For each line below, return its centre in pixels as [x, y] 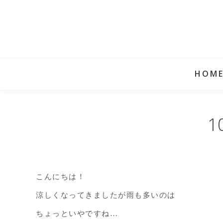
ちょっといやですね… [77, 214]
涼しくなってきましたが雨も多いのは [106, 195]
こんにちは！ [60, 177]
